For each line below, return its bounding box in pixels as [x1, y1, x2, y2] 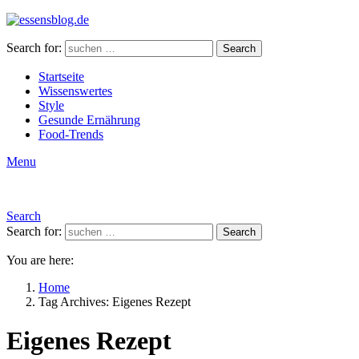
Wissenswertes [38, 84, 112, 98]
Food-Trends [38, 127, 103, 141]
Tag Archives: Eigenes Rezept [38, 295, 191, 309]
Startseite [38, 70, 84, 83]
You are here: [6, 253, 74, 267]
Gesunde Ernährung [38, 113, 140, 127]
